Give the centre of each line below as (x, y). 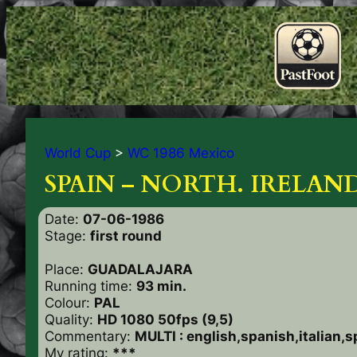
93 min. (161, 286)
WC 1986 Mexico (181, 153)
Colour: (69, 302)
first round (126, 235)
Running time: (90, 286)
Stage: (67, 235)
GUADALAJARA (140, 269)
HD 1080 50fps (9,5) (165, 319)
